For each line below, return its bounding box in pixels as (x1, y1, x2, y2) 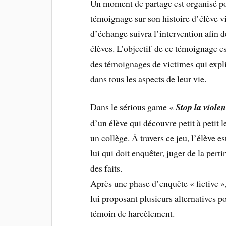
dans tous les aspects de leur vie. (90, 72, 207, 85)
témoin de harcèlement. (90, 207, 175, 220)
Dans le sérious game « (90, 101, 176, 114)
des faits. (90, 162, 123, 175)
